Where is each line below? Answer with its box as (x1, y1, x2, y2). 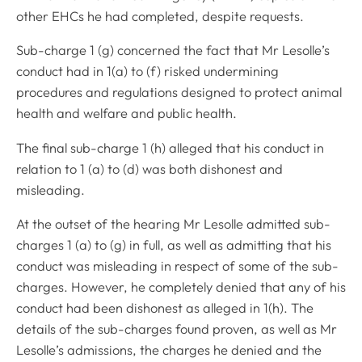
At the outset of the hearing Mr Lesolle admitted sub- (16, 216, 330, 233)
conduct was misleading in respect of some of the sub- (16, 258, 339, 275)
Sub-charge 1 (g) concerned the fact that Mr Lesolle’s (16, 42, 330, 59)
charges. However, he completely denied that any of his (16, 279, 346, 296)
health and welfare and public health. (16, 105, 237, 122)
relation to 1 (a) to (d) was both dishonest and (16, 160, 283, 177)
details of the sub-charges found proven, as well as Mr (16, 321, 337, 338)
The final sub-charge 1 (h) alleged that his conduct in (16, 139, 324, 156)
